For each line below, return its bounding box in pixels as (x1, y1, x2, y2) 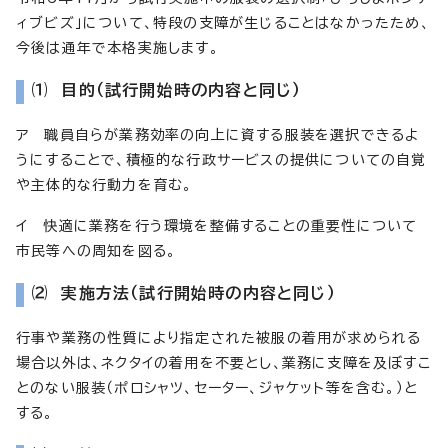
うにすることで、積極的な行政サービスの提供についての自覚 (16, 152, 427, 167)
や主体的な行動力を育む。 (16, 177, 193, 192)
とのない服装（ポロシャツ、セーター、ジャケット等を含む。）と (16, 380, 419, 395)
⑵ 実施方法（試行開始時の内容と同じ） (32, 284, 336, 301)
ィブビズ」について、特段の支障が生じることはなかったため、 (16, 15, 430, 30)
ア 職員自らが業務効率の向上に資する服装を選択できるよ (16, 127, 420, 142)
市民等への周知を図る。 (16, 243, 177, 258)
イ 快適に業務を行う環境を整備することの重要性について (16, 218, 418, 233)
